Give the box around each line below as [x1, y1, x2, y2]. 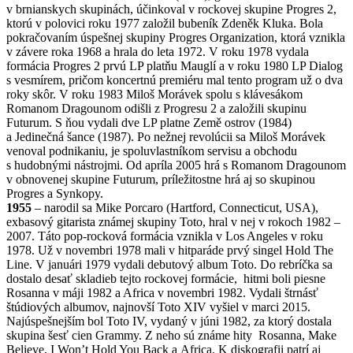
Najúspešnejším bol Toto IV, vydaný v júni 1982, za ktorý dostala [6, 314, 332, 329]
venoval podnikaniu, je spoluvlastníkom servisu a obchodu [6, 144, 297, 158]
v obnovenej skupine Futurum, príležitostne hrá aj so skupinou [6, 173, 315, 187]
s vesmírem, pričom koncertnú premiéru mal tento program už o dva [6, 73, 343, 87]
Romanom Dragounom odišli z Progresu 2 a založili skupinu [6, 102, 307, 116]
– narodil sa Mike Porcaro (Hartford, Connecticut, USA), [32, 201, 318, 215]
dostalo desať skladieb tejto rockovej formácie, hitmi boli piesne [6, 272, 325, 286]
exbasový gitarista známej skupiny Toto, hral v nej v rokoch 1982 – [6, 215, 340, 229]
